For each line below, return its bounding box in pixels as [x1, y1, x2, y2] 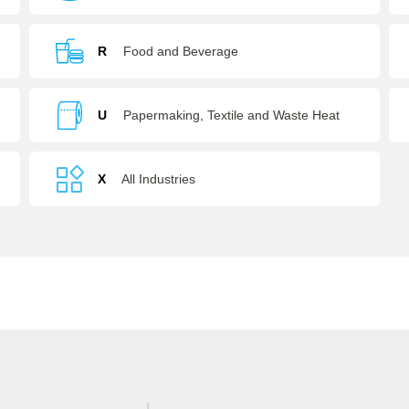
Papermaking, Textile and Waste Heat [123, 108, 341, 122]
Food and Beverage [123, 44, 239, 58]
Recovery [98, 163, 153, 177]
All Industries [121, 172, 196, 186]
